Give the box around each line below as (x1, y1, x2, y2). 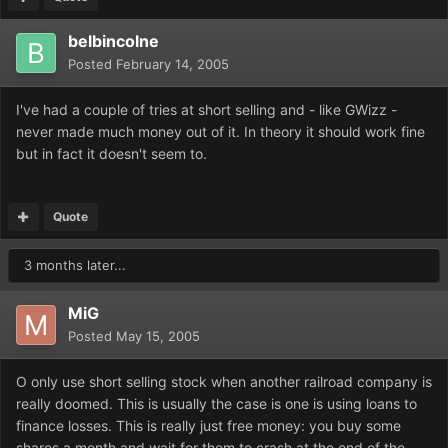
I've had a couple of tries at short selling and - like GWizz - (16, 101, 397, 119)
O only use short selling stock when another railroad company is (16, 373, 432, 391)
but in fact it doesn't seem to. (16, 145, 207, 163)
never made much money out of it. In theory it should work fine (16, 123, 425, 141)
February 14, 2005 (116, 56, 229, 73)
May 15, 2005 (116, 328, 200, 345)
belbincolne (68, 31, 159, 52)
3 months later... (24, 257, 126, 274)
